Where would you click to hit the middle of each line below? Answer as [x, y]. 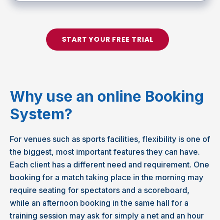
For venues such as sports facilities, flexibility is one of [110, 139]
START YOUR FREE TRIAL [108, 39]
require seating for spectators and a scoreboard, [100, 190]
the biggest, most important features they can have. [105, 152]
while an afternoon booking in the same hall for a [99, 203]
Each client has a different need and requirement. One [110, 165]
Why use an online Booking [107, 96]
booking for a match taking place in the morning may [107, 177]
